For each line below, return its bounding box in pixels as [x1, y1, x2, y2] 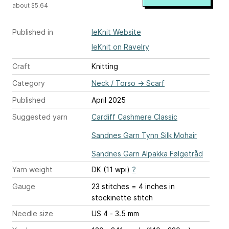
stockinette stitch [91, 193, 153, 202]
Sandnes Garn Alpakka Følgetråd [91, 149, 203, 158]
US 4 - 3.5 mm [110, 209, 139, 218]
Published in [12, 27, 53, 36]
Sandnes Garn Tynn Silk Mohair [91, 130, 197, 140]
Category [12, 78, 45, 87]
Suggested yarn [12, 112, 67, 121]
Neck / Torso [91, 78, 135, 87]
